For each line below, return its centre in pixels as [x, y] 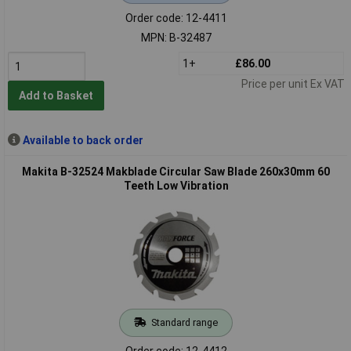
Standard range [184, 322]
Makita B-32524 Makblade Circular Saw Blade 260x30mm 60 [176, 171]
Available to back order [83, 140]
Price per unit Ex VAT [293, 83]
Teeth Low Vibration [176, 185]
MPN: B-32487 [176, 37]
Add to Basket [56, 96]
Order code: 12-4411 [176, 18]
